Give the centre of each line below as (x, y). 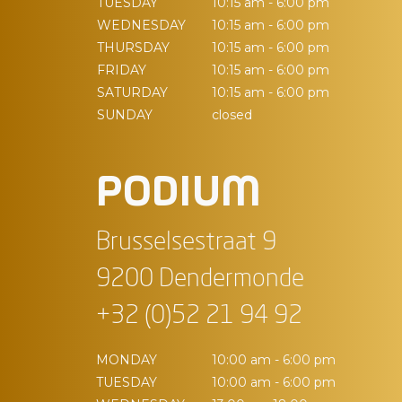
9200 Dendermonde (200, 280)
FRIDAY (122, 70)
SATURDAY (132, 92)
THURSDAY (133, 48)
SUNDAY (125, 115)
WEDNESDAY (141, 25)
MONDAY (127, 360)
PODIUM (179, 194)
